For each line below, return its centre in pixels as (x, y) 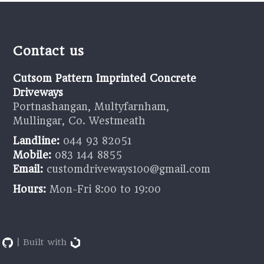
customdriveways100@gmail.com (127, 169)
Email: (28, 169)
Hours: (30, 189)
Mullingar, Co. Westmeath (80, 121)
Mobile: (32, 155)
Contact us (49, 51)
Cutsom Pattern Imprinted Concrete (105, 78)
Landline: (37, 141)
